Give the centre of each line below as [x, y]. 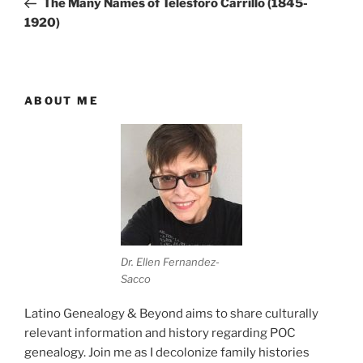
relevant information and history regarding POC [160, 333]
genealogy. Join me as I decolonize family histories [167, 352]
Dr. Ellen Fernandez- [170, 262]
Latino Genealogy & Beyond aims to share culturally [171, 313]
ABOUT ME [62, 101]
